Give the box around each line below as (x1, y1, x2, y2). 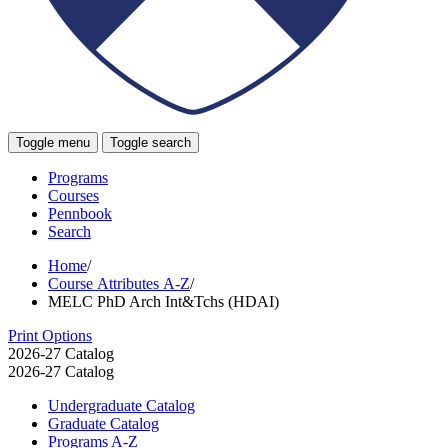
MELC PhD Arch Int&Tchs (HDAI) (48, 292, 279, 310)
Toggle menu (16, 134, 90, 150)
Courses (48, 186, 99, 204)
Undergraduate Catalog (48, 396, 195, 414)
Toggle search (110, 134, 191, 150)
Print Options (8, 326, 92, 344)
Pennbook (48, 204, 112, 222)
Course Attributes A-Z (48, 274, 190, 292)
